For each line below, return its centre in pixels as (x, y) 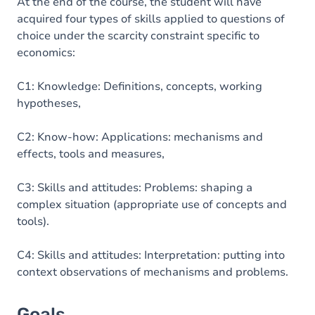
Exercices (62, 58)
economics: (46, 53)
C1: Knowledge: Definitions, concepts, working (140, 86)
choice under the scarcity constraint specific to (138, 36)
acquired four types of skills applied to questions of (151, 19)
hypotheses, (49, 103)
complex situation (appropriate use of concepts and (152, 205)
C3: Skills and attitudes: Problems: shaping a (135, 188)
